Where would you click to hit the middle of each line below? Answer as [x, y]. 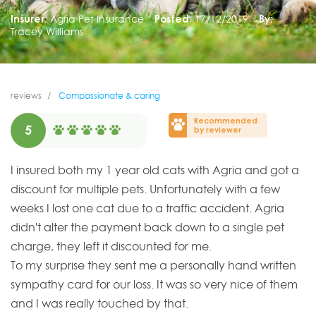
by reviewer [218, 129]
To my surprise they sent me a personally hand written [153, 266]
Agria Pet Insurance [97, 18]
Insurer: [29, 18]
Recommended [226, 120]
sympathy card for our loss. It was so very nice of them [154, 285]
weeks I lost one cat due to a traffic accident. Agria [147, 208]
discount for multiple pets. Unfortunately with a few [145, 189]
